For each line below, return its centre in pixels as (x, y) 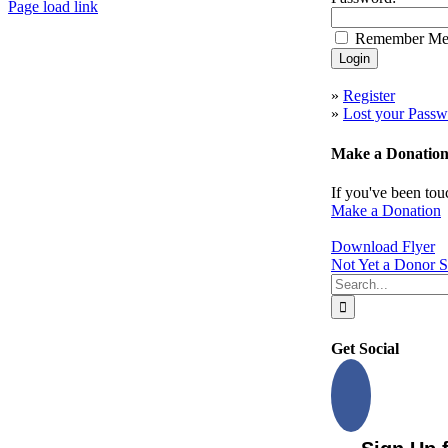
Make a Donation (386, 210)
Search (351, 281)
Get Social (365, 349)
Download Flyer (383, 246)
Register (369, 96)
